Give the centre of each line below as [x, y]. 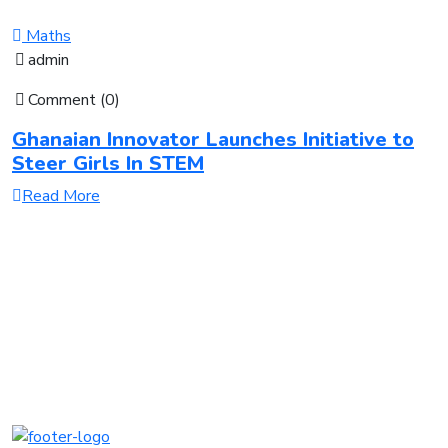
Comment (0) [74, 99]
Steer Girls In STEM [108, 163]
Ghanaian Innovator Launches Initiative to [213, 139]
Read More [61, 195]
